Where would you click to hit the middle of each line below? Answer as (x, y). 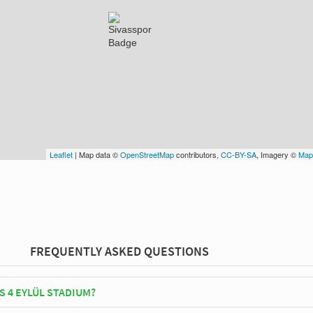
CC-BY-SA (239, 154)
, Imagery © (277, 154)
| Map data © (96, 154)
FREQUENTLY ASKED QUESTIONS (119, 252)
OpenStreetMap (147, 154)
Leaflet (61, 154)
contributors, (197, 154)
